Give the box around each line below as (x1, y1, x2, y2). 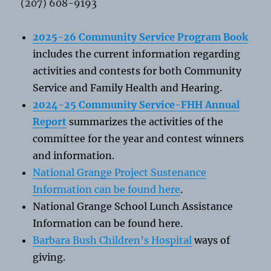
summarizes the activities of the (67, 115, 224, 128)
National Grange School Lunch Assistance (33, 200, 233, 212)
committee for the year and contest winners (33, 132, 244, 145)
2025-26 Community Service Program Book (33, 30, 249, 43)
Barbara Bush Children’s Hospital (33, 233, 192, 246)
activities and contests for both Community (33, 64, 242, 77)
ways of (192, 233, 230, 246)
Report (33, 115, 67, 128)
